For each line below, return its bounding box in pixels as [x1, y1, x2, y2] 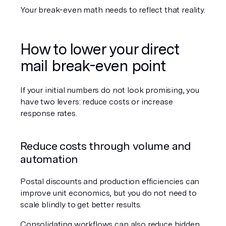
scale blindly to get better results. [20, 200, 142, 209]
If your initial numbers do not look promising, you [20, 85, 199, 95]
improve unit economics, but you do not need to [20, 188, 197, 198]
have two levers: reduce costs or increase [20, 97, 173, 106]
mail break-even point [20, 56, 166, 75]
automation [20, 152, 78, 165]
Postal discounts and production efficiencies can [20, 177, 200, 186]
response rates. [20, 108, 77, 118]
